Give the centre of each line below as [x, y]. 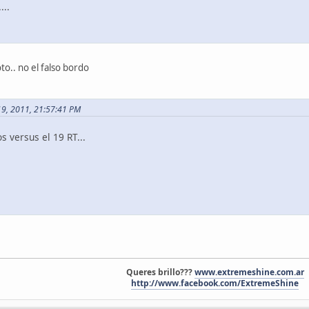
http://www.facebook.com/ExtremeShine [215, 283]
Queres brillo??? [160, 272]
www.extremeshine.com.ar [249, 272]
